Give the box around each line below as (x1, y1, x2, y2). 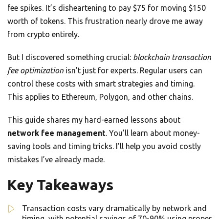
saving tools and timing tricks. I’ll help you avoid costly (7, 142, 201, 151)
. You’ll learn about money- (106, 129, 200, 138)
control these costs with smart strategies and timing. (7, 79, 195, 88)
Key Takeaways (7, 176, 113, 194)
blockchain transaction (133, 53, 211, 62)
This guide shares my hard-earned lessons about (7, 115, 180, 125)
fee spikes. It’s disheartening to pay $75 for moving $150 (7, 3, 206, 13)
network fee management (7, 129, 106, 138)
